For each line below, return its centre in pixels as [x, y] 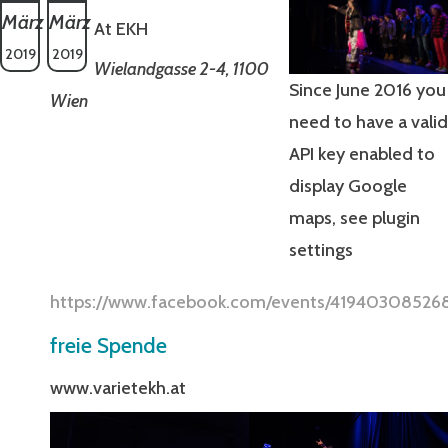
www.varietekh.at [118, 387]
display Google [347, 185]
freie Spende [108, 344]
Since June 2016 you [367, 89]
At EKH [121, 29]
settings [320, 249]
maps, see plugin [354, 217]
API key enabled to [361, 153]
